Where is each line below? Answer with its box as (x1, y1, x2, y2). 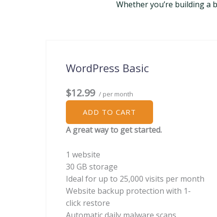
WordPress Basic (66, 61, 149, 75)
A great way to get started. (66, 124, 162, 135)
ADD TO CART (83, 107, 136, 117)
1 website (66, 149, 100, 160)
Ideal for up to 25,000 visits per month (66, 173, 204, 184)
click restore (66, 197, 110, 208)
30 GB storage (66, 161, 118, 172)
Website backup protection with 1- (66, 185, 191, 196)
